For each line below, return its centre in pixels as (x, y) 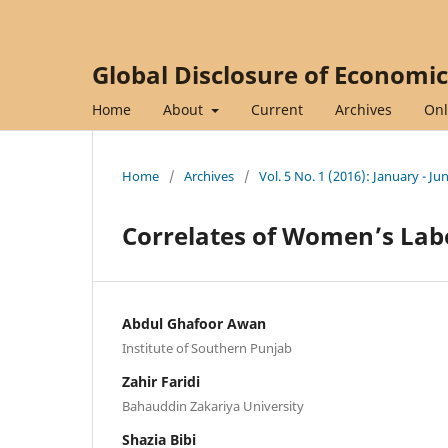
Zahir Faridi (161, 381)
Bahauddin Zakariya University (213, 405)
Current (276, 109)
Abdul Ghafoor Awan (194, 323)
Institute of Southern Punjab (207, 347)
